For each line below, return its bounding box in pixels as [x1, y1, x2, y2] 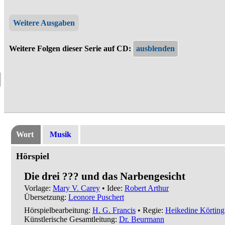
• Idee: [100, 184, 125, 193]
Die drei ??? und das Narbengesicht [24, 170, 185, 182]
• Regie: [136, 206, 165, 215]
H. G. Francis [92, 206, 136, 215]
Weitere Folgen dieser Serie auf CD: [9, 44, 131, 53]
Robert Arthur [125, 184, 169, 193]
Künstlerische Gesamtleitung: [24, 215, 119, 224]
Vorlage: [24, 184, 53, 193]
